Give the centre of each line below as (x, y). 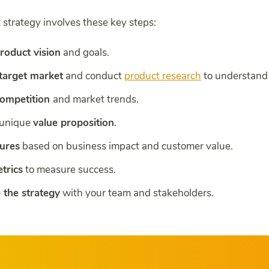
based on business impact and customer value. (126, 146)
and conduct (94, 76)
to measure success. (69, 169)
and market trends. (96, 99)
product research (163, 76)
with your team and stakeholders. (137, 193)
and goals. (85, 52)
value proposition (74, 122)
